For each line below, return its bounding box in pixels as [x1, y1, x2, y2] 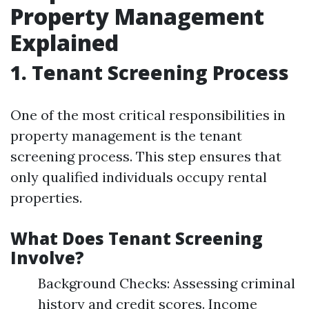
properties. [10, 189, 82, 206]
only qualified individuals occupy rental [10, 168, 267, 186]
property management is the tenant [10, 127, 242, 144]
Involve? [10, 246, 84, 269]
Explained [10, 28, 119, 57]
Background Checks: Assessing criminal [38, 275, 295, 292]
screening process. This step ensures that [10, 148, 281, 165]
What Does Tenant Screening [10, 227, 263, 250]
